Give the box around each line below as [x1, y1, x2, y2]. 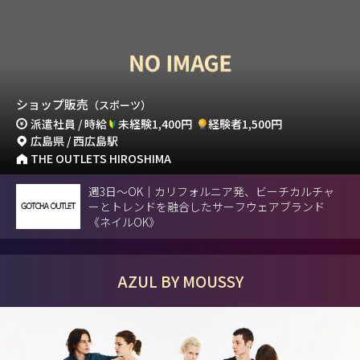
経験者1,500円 [207, 115, 282, 132]
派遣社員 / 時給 [31, 115, 108, 132]
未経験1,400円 [118, 115, 193, 132]
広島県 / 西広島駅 [31, 133, 119, 149]
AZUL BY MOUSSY [117, 269, 243, 292]
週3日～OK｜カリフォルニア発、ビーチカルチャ [88, 182, 334, 199]
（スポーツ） [88, 96, 151, 112]
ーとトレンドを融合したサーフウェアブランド [88, 198, 325, 215]
